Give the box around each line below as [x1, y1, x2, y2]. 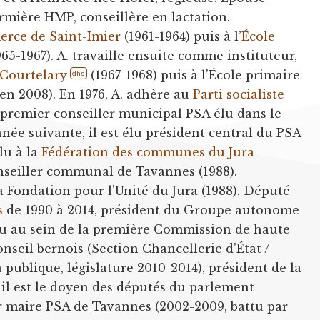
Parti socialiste [193, 86, 285, 101]
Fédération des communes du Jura [41, 144, 255, 159]
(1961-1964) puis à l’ [121, 29, 242, 44]
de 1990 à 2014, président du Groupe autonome [3, 202, 300, 217]
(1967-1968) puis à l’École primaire [87, 67, 301, 82]
